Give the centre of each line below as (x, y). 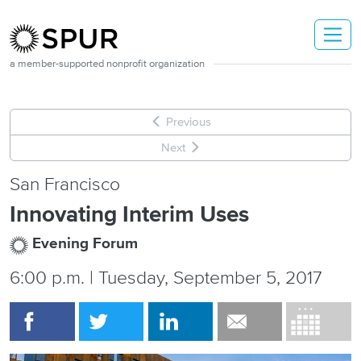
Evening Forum (83, 245)
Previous (187, 122)
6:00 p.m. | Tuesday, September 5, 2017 (166, 278)
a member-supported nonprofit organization (107, 64)
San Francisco (65, 185)
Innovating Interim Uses (129, 216)
